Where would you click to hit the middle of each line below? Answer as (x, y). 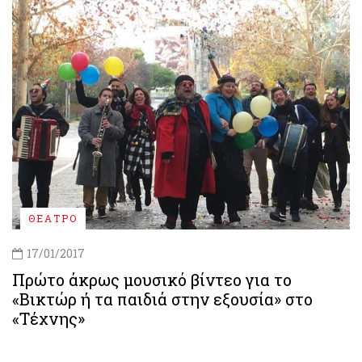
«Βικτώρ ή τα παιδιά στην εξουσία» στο (162, 299)
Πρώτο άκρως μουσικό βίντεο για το (152, 280)
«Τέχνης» (48, 318)
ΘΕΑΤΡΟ (53, 218)
